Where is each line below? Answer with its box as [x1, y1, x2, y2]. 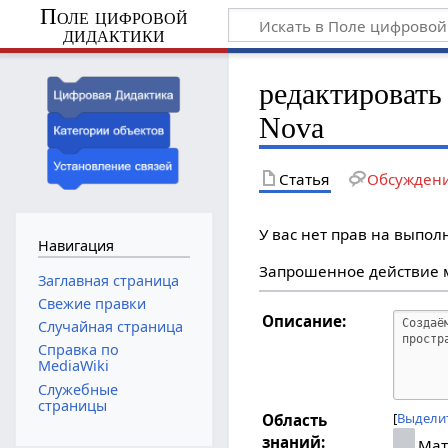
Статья [279, 168, 330, 189]
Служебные [37, 379, 118, 399]
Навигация [37, 236, 114, 256]
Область [262, 409, 328, 430]
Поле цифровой [39, 3, 188, 29]
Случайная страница [37, 317, 183, 337]
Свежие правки [37, 294, 146, 313]
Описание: [262, 310, 347, 331]
